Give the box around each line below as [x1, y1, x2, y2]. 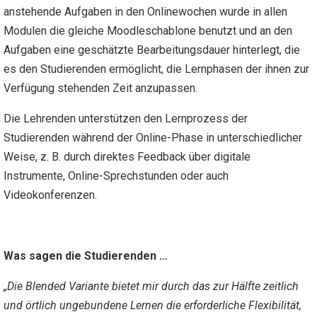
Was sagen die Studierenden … [4, 249, 168, 263]
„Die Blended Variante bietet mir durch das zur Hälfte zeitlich [4, 279, 299, 294]
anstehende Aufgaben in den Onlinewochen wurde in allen [4, 5, 287, 19]
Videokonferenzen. [4, 188, 97, 202]
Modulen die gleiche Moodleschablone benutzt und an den [4, 24, 292, 38]
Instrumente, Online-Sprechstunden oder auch [4, 169, 229, 183]
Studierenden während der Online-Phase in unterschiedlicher [4, 131, 302, 145]
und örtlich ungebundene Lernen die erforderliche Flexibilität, [4, 299, 301, 313]
